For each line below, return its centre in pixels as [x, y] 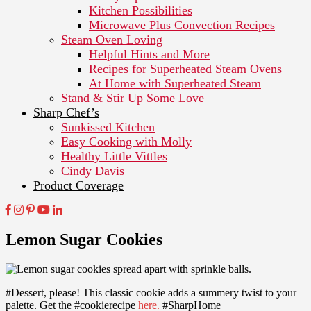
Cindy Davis [93, 170]
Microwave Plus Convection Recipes [182, 25]
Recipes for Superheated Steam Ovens [185, 68]
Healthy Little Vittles [114, 156]
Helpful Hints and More [149, 54]
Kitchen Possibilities [141, 10]
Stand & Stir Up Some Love [133, 98]
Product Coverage [78, 185]
